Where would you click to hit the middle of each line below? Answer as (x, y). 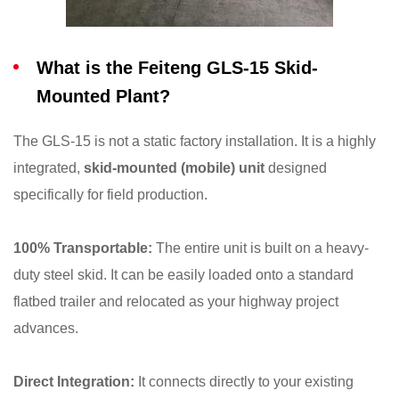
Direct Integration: (74, 382)
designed (296, 168)
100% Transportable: (83, 248)
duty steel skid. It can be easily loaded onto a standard (183, 275)
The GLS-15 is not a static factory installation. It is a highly (195, 142)
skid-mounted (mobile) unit (174, 168)
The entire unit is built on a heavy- (261, 248)
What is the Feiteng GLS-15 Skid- (177, 68)
